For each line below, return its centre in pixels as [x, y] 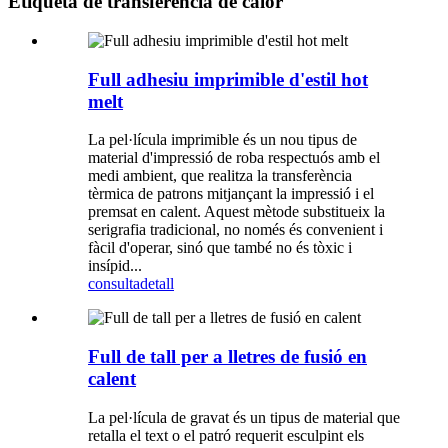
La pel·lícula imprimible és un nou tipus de [222, 140]
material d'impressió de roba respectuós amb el [234, 158]
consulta [114, 284]
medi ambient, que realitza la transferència [220, 176]
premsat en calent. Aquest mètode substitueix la [236, 212]
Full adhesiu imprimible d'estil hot [228, 79]
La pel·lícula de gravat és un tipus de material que [244, 417]
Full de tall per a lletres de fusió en [227, 357]
